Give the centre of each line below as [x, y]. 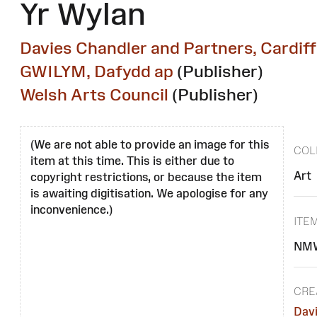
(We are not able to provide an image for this [150, 145]
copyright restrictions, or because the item [146, 177]
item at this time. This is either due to [132, 161]
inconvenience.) [71, 210]
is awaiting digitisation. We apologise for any [149, 194]
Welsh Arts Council [94, 95]
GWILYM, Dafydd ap [97, 71]
